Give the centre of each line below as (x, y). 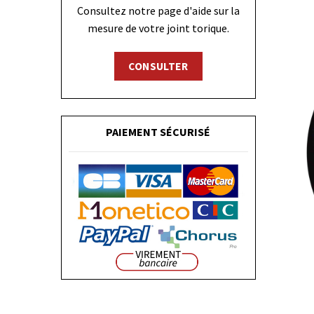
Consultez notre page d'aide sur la (158, 10)
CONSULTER (158, 66)
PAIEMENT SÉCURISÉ (158, 131)
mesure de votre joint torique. (158, 28)
